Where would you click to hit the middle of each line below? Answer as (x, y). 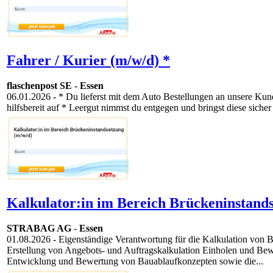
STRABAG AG (39, 229)
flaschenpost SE (39, 86)
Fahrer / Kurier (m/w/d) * (88, 60)
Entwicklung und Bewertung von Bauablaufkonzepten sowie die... (135, 261)
